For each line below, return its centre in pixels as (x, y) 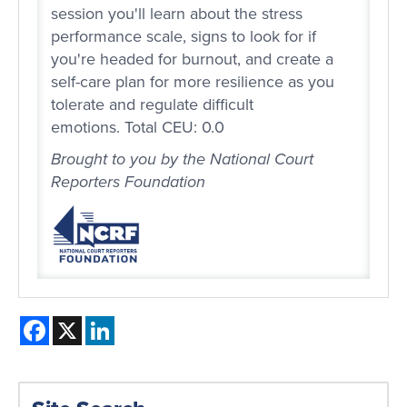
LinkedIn (144, 323)
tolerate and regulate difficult (152, 105)
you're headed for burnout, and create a (192, 60)
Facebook (84, 323)
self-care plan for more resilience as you (193, 82)
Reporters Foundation (128, 182)
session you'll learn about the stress (177, 14)
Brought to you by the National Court (182, 159)
